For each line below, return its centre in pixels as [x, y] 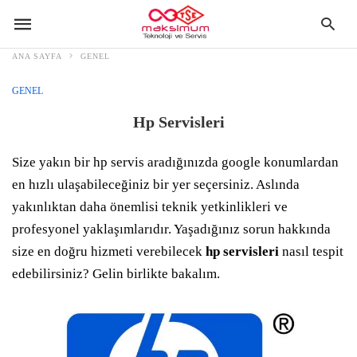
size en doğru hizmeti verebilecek [109, 251]
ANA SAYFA [37, 56]
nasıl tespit [311, 251]
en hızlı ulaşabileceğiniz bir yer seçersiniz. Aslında [156, 184]
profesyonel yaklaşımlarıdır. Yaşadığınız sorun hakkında [171, 229]
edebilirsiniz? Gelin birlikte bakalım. [116, 274]
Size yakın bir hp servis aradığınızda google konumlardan [175, 162]
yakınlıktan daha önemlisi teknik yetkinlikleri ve [150, 207]
